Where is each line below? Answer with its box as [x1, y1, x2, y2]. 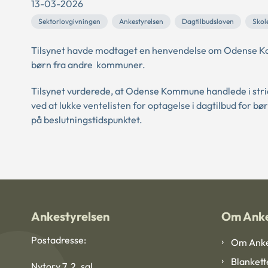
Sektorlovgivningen [38, 17, 100, 26]
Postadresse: [31, 234, 86, 246]
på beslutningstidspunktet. [31, 114, 142, 126]
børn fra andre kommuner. [31, 59, 145, 71]
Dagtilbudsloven [182, 17, 234, 26]
